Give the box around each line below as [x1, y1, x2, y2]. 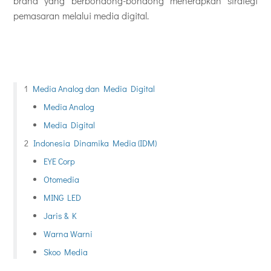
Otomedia [44, 173, 79, 185]
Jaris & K [44, 209, 77, 221]
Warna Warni [44, 227, 93, 240]
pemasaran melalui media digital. [13, 8, 149, 22]
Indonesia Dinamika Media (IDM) [33, 137, 157, 149]
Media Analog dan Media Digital [33, 82, 155, 94]
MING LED [44, 191, 81, 203]
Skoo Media [44, 246, 88, 258]
